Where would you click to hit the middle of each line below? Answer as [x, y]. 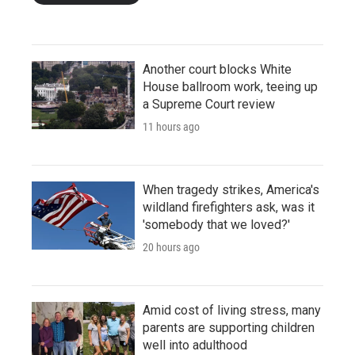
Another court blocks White [217, 69]
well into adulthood [195, 345]
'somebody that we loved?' [216, 224]
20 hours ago [171, 247]
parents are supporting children [229, 327]
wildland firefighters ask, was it [229, 207]
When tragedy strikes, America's [231, 189]
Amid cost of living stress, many [232, 310]
